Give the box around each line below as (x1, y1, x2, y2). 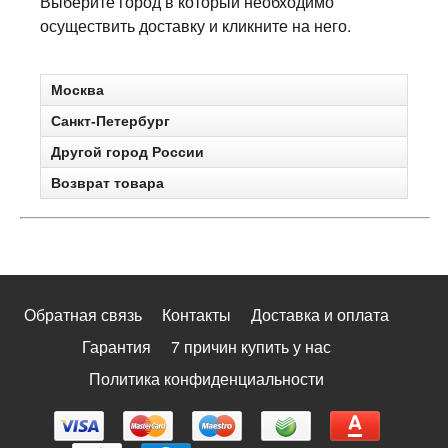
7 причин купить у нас (170, 335, 331, 358)
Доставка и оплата (250, 303, 389, 326)
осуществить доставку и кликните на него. (40, 14, 351, 37)
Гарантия (81, 335, 151, 358)
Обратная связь (23, 303, 142, 326)
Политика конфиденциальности (88, 367, 324, 390)
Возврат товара (51, 175, 164, 191)
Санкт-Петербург (51, 113, 170, 129)
